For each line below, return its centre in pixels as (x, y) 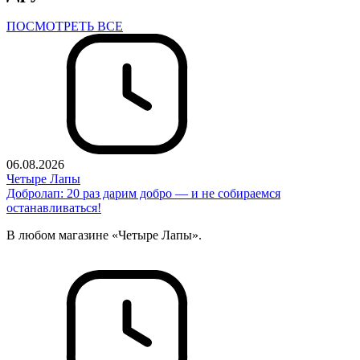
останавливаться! (54, 208)
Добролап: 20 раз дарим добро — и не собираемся (143, 194)
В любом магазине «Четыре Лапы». (104, 235)
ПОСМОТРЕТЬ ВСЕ (65, 27)
